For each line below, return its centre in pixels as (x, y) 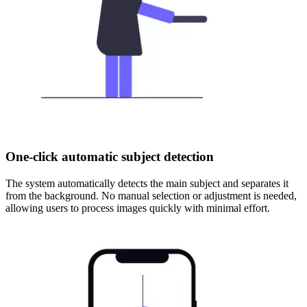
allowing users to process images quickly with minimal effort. (138, 208)
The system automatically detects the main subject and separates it (147, 183)
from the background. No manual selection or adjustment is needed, (151, 195)
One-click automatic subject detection (110, 156)
